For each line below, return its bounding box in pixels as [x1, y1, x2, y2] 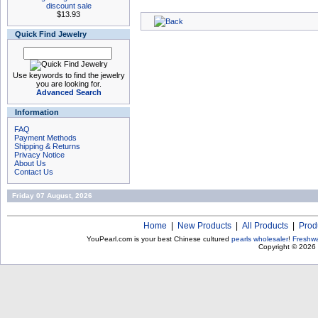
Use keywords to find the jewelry [12, 71, 125, 79]
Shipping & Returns [14, 142, 80, 150]
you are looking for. [35, 79, 102, 88]
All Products [242, 221, 288, 231]
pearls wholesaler [231, 235, 288, 243]
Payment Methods [14, 133, 77, 142]
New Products [177, 221, 231, 231]
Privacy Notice [14, 150, 65, 159]
